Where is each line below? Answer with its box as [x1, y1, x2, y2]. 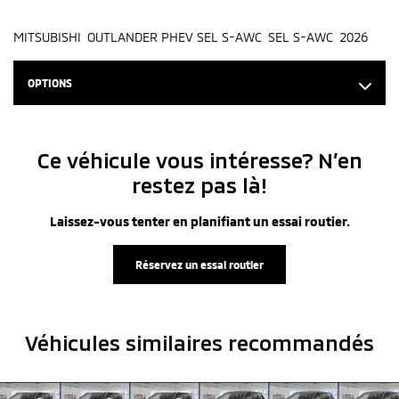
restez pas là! [132, 172, 267, 199]
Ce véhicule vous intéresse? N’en [37, 147, 362, 174]
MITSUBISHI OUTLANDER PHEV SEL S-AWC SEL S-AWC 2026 [13, 29, 368, 45]
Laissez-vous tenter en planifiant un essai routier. [49, 214, 350, 230]
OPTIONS [28, 77, 72, 90]
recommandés [223, 330, 374, 356]
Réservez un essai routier [135, 258, 264, 272]
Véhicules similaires [25, 330, 223, 356]
